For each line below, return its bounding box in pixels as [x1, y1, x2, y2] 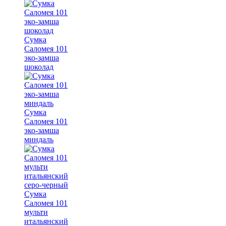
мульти [24, 207, 48, 216]
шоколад [24, 62, 53, 71]
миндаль [24, 135, 53, 144]
